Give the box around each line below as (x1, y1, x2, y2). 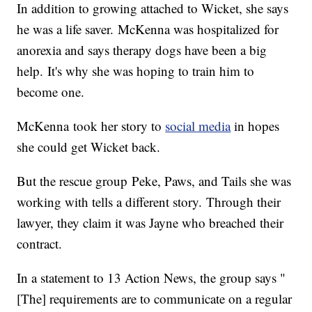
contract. (17, 235, 63, 253)
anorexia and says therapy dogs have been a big (17, 41, 267, 59)
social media (165, 117, 231, 135)
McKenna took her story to (17, 117, 166, 135)
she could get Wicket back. (17, 138, 161, 156)
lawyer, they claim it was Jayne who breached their (17, 214, 284, 232)
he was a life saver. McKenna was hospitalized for (17, 20, 279, 38)
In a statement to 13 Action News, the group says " (17, 269, 286, 287)
